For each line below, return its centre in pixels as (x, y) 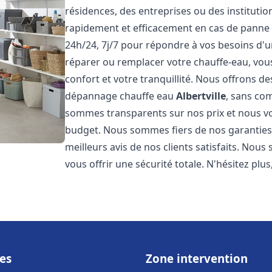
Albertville (201, 96)
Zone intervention (197, 258)
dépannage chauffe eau (121, 96)
